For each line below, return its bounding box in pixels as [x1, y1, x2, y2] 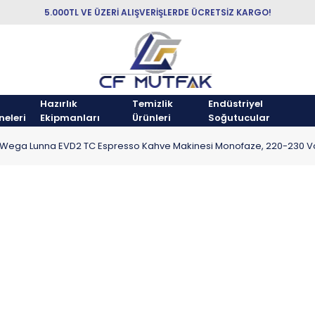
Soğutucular [208, 110, 270, 124]
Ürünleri [132, 110, 172, 124]
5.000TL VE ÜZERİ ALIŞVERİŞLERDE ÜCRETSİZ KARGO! [44, 6, 271, 18]
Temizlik [132, 96, 174, 110]
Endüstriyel [208, 96, 263, 110]
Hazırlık [40, 96, 78, 110]
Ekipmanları [40, 110, 101, 124]
